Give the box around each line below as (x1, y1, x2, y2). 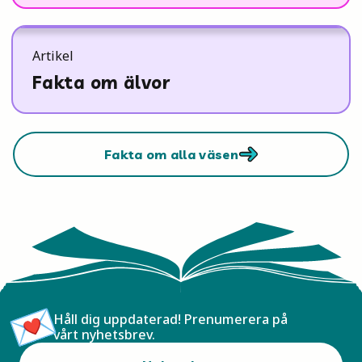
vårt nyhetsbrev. (53, 325, 155, 343)
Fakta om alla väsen (103, 146, 239, 162)
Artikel (32, 47, 74, 65)
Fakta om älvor (32, 71, 170, 94)
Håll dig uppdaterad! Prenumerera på (53, 309, 288, 328)
